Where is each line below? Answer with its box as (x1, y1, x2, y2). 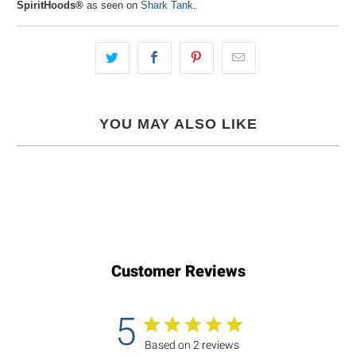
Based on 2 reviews (144, 339, 239, 352)
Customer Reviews (110, 261, 246, 281)
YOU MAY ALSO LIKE (99, 115, 257, 132)
